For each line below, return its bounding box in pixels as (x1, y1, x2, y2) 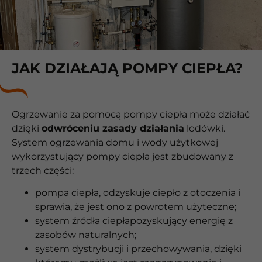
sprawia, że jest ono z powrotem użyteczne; (35, 201, 236, 213)
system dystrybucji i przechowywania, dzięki (35, 243, 242, 255)
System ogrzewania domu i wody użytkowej (12, 137, 218, 149)
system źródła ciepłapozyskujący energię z (35, 215, 233, 227)
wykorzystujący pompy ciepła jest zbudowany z (12, 151, 233, 163)
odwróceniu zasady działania (42, 123, 184, 135)
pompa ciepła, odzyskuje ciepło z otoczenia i (35, 187, 240, 199)
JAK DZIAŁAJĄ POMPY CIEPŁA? (12, 60, 243, 77)
